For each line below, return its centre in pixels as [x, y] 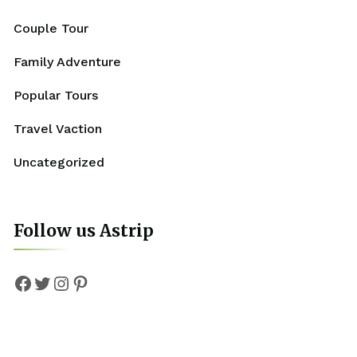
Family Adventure [67, 61]
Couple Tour [51, 28]
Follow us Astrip [83, 230]
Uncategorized [59, 162]
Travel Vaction [57, 128]
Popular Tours [55, 95]
